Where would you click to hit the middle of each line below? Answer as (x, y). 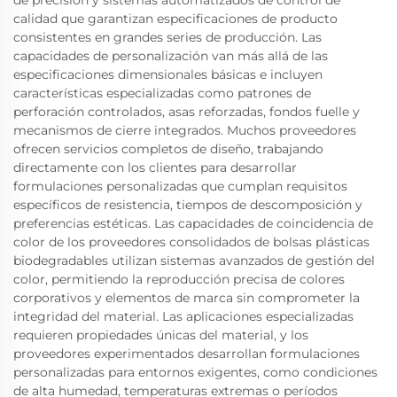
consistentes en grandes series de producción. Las (167, 37)
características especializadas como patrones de (162, 93)
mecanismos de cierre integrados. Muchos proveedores (185, 130)
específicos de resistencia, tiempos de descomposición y (188, 205)
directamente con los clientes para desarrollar (155, 167)
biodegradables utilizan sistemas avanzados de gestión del (194, 261)
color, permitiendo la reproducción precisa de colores (179, 279)
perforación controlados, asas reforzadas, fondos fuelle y (187, 112)
